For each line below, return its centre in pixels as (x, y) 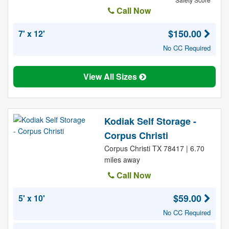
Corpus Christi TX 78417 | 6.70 (154, 148)
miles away (122, 159)
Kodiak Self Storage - (150, 121)
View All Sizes (111, 76)
